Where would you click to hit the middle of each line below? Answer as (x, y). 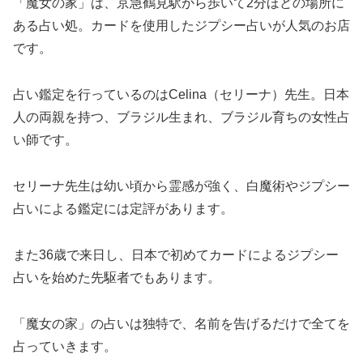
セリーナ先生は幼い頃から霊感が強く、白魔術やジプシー (181, 186)
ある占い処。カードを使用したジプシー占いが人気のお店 (181, 26)
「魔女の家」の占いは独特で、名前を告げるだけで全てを (181, 323)
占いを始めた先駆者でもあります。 (117, 277)
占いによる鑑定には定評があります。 (123, 209)
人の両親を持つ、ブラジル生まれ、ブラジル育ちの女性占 (181, 117)
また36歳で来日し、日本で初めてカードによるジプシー (176, 254)
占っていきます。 (65, 346)
